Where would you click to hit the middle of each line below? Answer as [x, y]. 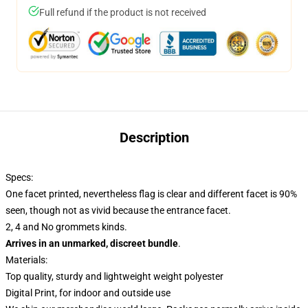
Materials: [29, 260]
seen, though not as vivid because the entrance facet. [118, 210]
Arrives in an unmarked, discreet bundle [92, 243]
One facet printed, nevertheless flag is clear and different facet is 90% [151, 194]
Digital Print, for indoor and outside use [88, 293]
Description [154, 137]
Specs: [20, 177]
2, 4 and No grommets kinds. [66, 227]
